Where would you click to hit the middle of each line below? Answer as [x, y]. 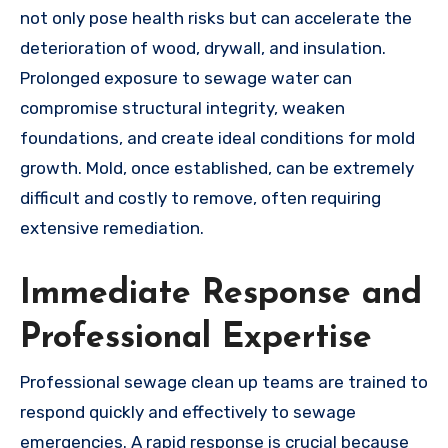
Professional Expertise [196, 338]
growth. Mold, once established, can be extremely [217, 167]
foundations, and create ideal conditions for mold [217, 137]
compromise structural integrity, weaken [182, 107]
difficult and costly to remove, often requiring [200, 197]
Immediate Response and [221, 294]
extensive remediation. [112, 227]
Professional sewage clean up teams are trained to [224, 381]
